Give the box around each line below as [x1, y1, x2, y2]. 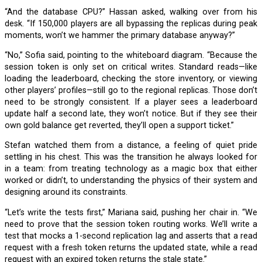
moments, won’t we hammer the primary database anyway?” [5, 30, 235, 40]
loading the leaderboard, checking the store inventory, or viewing [5, 74, 257, 84]
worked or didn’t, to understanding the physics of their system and [5, 175, 257, 186]
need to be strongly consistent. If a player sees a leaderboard [5, 97, 257, 108]
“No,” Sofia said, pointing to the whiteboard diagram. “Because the [5, 50, 13, 61]
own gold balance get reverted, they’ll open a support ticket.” [5, 120, 234, 131]
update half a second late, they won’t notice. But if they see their [5, 109, 257, 119]
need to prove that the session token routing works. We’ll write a [5, 219, 257, 229]
